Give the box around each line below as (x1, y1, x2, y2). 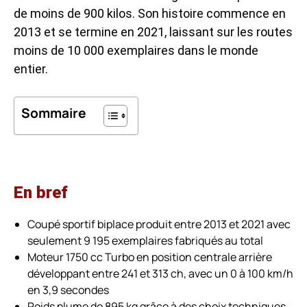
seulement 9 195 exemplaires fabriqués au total (27, 232, 263, 248)
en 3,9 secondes (27, 282, 109, 297)
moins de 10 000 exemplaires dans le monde (14, 42, 258, 58)
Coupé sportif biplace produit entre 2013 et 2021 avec (27, 216, 291, 232)
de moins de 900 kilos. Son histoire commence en (14, 5, 286, 21)
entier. (14, 61, 48, 76)
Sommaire (21, 103, 86, 122)
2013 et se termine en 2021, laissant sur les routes (14, 24, 293, 39)
